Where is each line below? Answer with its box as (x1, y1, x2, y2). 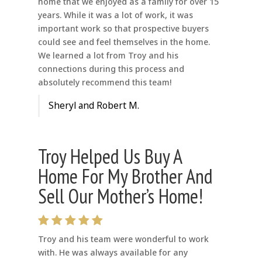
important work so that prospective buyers (37, 23, 209, 35)
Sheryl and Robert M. (48, 99, 139, 112)
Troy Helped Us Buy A (37, 143, 182, 170)
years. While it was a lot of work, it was (37, 9, 193, 21)
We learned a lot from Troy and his (37, 50, 178, 61)
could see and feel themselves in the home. (37, 36, 210, 48)
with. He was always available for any (37, 247, 188, 258)
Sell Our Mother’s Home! (37, 183, 203, 209)
